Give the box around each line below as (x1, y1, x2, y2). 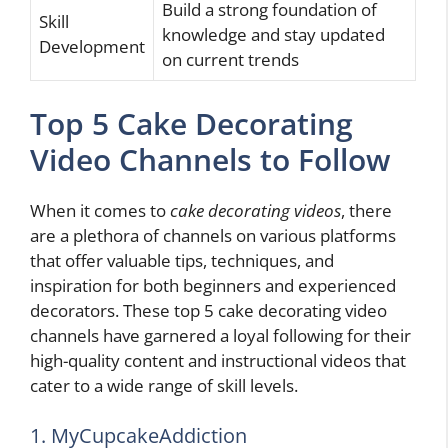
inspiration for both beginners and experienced (30, 274, 396, 298)
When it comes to (30, 199, 170, 223)
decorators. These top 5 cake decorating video (30, 299, 387, 323)
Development (39, 34, 145, 58)
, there (341, 199, 392, 223)
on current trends (162, 47, 299, 71)
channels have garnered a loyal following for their (30, 324, 411, 348)
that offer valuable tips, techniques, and (30, 249, 334, 273)
